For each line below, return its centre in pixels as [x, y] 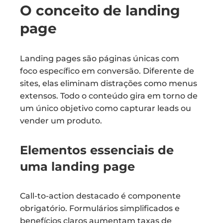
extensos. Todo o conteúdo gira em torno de [109, 96]
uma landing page [77, 167]
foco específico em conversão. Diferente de [107, 71]
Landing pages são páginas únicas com [100, 58]
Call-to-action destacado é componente [100, 196]
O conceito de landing [100, 10]
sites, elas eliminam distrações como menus [109, 83]
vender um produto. [61, 121]
